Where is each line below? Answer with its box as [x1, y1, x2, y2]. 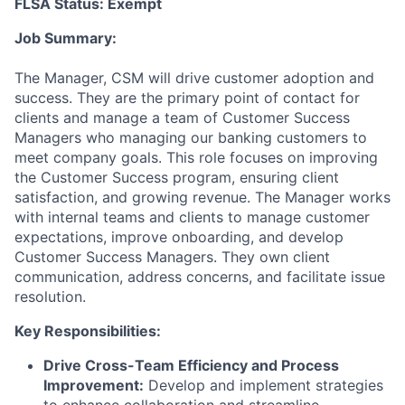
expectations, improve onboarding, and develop [14, 228, 344, 247]
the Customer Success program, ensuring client [14, 168, 339, 187]
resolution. [14, 287, 86, 306]
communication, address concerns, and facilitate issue [14, 268, 385, 287]
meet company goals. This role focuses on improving [14, 148, 378, 167]
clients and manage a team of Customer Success [14, 108, 350, 127]
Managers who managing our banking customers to [14, 128, 367, 147]
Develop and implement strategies [144, 376, 383, 395]
